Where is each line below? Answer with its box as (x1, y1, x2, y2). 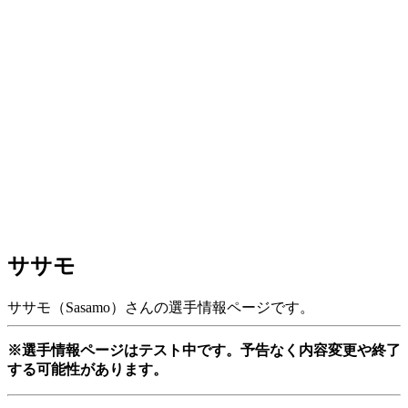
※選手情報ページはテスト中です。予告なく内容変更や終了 (7, 342, 401, 358)
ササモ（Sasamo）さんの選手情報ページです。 (7, 299, 314, 315)
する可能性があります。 (7, 361, 168, 377)
